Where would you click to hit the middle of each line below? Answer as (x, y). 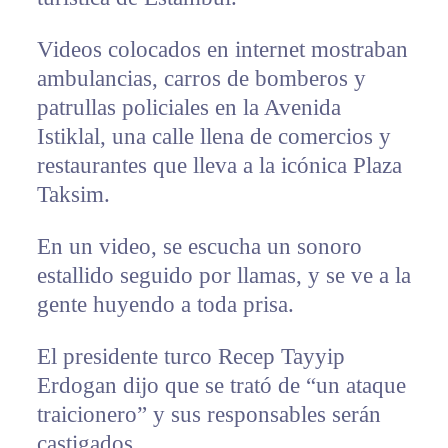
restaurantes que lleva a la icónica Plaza (219, 166)
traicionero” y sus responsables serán (208, 415)
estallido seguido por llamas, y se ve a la (223, 276)
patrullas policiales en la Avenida (188, 108)
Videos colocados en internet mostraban (222, 50)
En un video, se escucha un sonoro (199, 247)
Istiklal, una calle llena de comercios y (213, 137)
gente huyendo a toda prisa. (165, 305)
